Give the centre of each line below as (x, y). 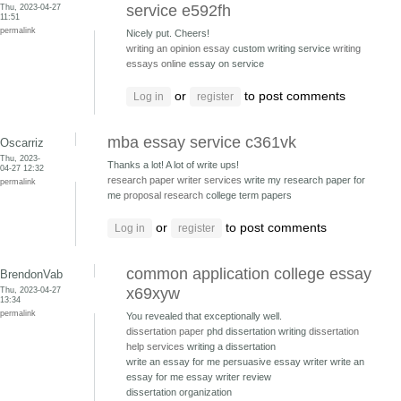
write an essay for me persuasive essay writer (228, 362)
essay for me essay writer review (199, 377)
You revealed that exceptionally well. (204, 316)
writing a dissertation (230, 346)
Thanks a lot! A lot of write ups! (173, 165)
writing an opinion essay (178, 48)
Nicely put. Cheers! (168, 33)
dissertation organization (179, 392)
